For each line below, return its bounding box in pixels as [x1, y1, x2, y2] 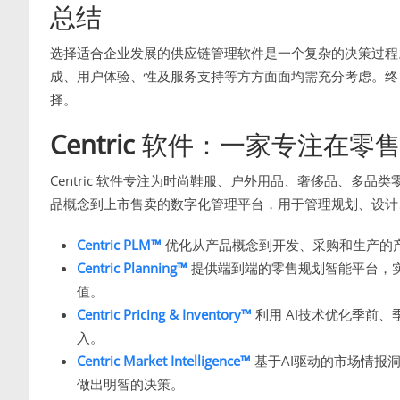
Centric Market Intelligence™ [77, 352, 251, 371]
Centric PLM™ [77, 236, 162, 254]
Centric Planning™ [77, 259, 187, 278]
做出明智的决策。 [77, 375, 184, 394]
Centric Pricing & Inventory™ [77, 305, 252, 324]
